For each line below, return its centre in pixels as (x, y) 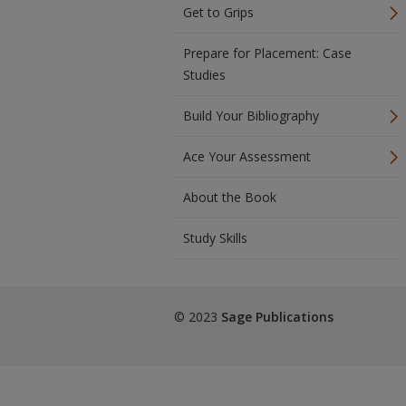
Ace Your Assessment (247, 156)
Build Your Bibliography (251, 116)
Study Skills (215, 238)
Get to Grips (218, 12)
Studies (204, 75)
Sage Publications (277, 317)
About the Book (230, 197)
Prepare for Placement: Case (267, 53)
